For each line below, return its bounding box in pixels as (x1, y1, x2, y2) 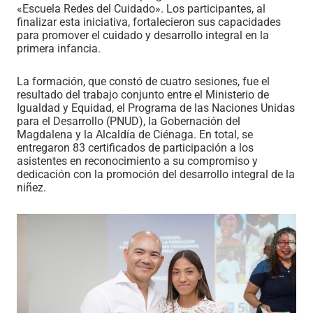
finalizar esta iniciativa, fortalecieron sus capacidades (17, 15, 281, 29)
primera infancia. (17, 42, 101, 56)
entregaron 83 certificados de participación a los (17, 141, 254, 155)
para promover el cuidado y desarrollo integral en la (17, 29, 269, 43)
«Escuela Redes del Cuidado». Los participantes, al (17, 2, 265, 16)
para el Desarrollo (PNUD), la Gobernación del (17, 115, 240, 129)
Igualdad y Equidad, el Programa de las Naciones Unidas (17, 101, 295, 115)
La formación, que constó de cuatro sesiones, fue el (17, 75, 270, 89)
